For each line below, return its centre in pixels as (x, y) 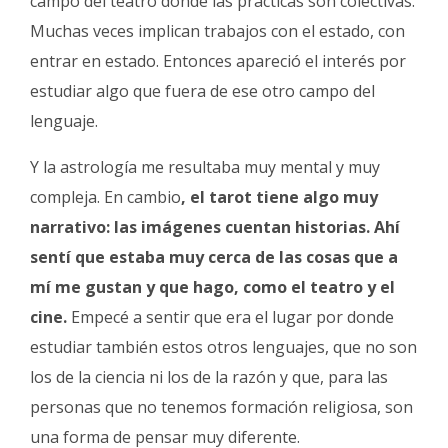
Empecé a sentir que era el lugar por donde (230, 317)
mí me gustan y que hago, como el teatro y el (212, 287)
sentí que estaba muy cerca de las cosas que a (214, 257)
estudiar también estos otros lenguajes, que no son (223, 347)
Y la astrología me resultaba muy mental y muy (205, 167)
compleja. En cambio (105, 197)
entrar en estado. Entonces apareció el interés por (218, 61)
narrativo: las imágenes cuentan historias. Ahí (215, 227)
